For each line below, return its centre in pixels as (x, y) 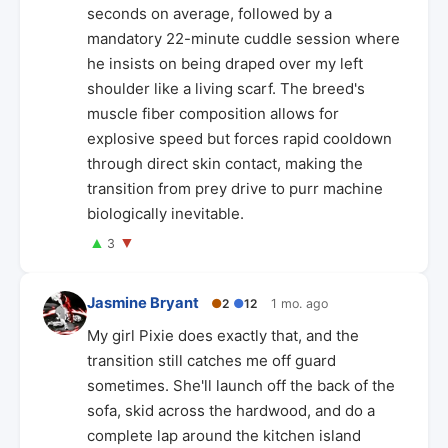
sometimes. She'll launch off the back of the (241, 385)
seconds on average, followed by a (209, 13)
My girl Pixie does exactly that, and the (223, 335)
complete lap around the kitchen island (224, 435)
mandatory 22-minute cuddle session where (243, 38)
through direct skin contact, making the (225, 163)
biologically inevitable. (165, 213)
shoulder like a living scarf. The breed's (226, 88)
